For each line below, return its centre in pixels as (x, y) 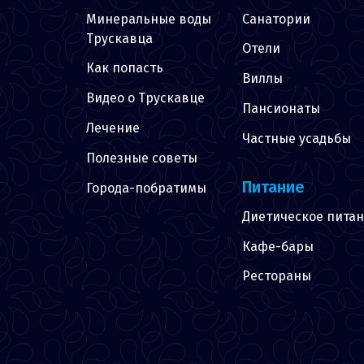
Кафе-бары (278, 246)
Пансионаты (281, 108)
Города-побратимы (146, 188)
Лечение (113, 128)
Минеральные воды (149, 19)
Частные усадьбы (297, 138)
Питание (273, 186)
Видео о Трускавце (145, 98)
